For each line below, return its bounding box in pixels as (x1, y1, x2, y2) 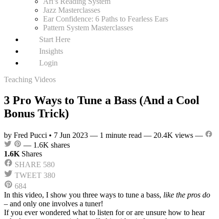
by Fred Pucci (4, 131, 47, 139)
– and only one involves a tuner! (4, 199, 105, 208)
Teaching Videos (4, 75, 56, 84)
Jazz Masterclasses (43, 6, 100, 14)
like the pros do (163, 190, 210, 199)
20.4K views (153, 131, 193, 139)
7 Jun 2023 (54, 131, 88, 139)
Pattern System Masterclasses (43, 23, 133, 32)
